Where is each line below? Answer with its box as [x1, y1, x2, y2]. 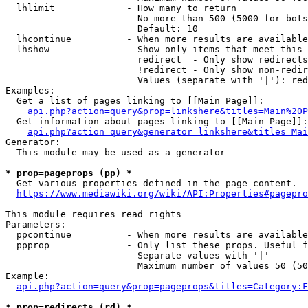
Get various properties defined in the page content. [5, 178, 297, 188]
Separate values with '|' [5, 250, 269, 261]
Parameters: [5, 219, 66, 230]
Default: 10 [5, 23, 198, 34]
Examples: [5, 85, 55, 96]
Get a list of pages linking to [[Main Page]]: [5, 96, 264, 106]
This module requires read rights [5, 209, 181, 219]
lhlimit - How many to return [5, 3, 236, 13]
